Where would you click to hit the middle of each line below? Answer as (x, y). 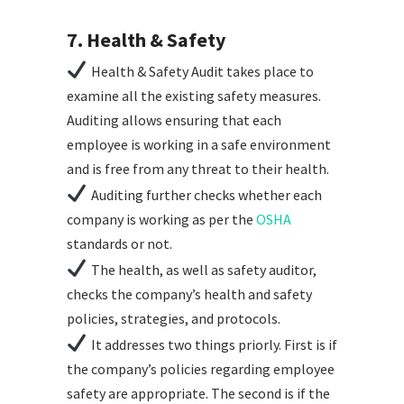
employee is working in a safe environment (199, 145)
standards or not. (119, 244)
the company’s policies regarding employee (201, 369)
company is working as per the (161, 220)
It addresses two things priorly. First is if (214, 345)
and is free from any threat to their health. (198, 169)
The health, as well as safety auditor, (203, 270)
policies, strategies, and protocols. (174, 319)
